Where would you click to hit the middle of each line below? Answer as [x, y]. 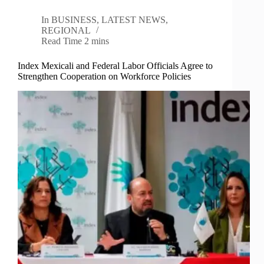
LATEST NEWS [134, 20]
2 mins [97, 41]
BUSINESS [74, 20]
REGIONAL [66, 31]
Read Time [62, 41]
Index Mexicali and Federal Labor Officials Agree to [115, 66]
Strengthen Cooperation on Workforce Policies [104, 77]
